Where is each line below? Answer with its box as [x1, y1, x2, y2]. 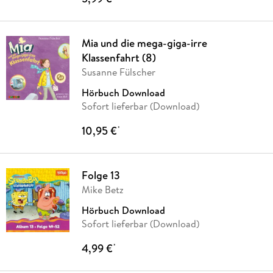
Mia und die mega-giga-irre [81, 35, 207, 51]
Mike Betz [81, 183, 124, 197]
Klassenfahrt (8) [81, 50, 156, 66]
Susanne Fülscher [81, 65, 155, 79]
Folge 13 [81, 168, 120, 183]
